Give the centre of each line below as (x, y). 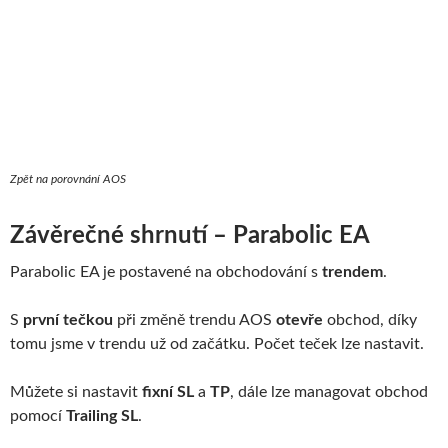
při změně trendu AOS (194, 320)
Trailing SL (102, 416)
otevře (299, 320)
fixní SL (168, 392)
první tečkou (68, 320)
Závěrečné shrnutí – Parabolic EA (190, 236)
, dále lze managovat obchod (329, 392)
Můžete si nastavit (76, 392)
